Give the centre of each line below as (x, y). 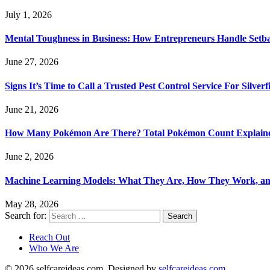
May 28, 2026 (32, 204)
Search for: (26, 215)
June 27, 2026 (32, 62)
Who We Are (54, 248)
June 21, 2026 (32, 109)
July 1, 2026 (28, 14)
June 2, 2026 (29, 157)
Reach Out (49, 237)
